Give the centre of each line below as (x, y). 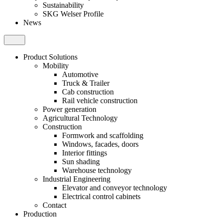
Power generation (70, 109)
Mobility (56, 66)
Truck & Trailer (86, 83)
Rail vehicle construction (100, 101)
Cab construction (88, 92)
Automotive (80, 74)
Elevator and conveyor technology (115, 188)
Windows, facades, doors (100, 144)
